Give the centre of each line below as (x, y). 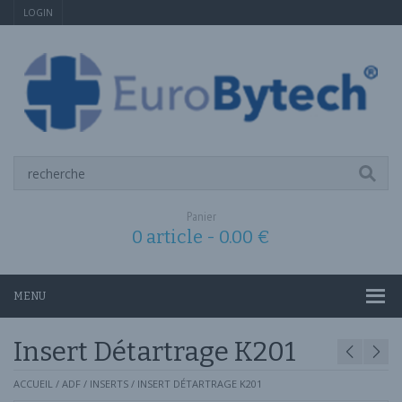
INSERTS (109, 384)
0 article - (175, 237)
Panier (201, 216)
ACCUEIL (33, 384)
